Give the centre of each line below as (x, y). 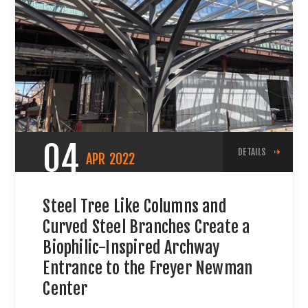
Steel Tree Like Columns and (135, 207)
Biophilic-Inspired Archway (131, 248)
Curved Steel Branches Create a (146, 227)
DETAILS (252, 152)
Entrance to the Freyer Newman (148, 268)
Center (65, 289)
